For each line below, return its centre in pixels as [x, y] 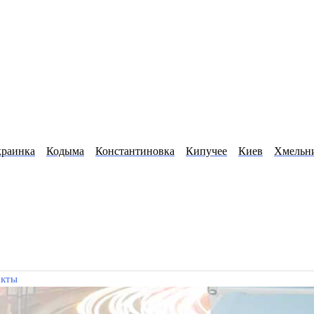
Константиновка [135, 151]
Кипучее [206, 151]
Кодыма [65, 151]
